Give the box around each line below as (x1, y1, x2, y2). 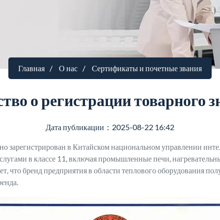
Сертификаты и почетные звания (92, 63, 202, 73)
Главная (18, 63, 45, 73)
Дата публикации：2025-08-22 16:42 (46, 122, 174, 132)
